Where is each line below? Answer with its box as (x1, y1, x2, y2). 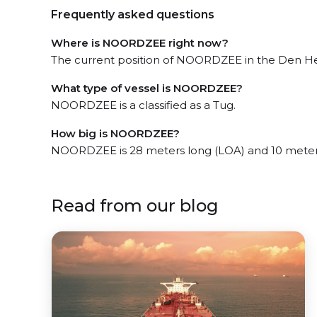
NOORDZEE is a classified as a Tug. (51, 98, 236, 112)
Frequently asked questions (51, 8, 214, 21)
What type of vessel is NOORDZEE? (51, 81, 243, 95)
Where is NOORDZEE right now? (51, 36, 229, 50)
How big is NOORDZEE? (51, 127, 180, 140)
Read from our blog (51, 195, 219, 216)
